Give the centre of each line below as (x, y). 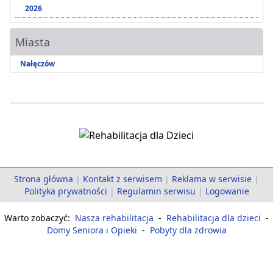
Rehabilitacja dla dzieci (214, 218)
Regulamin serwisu (156, 191)
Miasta (33, 42)
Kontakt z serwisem (122, 179)
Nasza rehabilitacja (114, 218)
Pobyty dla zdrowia (188, 230)
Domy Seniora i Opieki (92, 230)
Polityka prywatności (66, 191)
